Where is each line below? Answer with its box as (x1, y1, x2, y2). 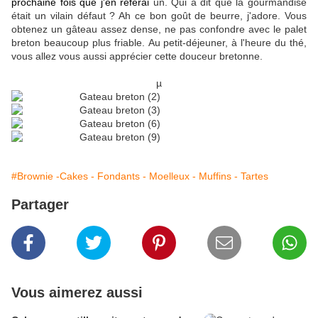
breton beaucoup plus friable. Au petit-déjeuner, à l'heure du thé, (11, 37, 307, 49)
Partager (11, 197, 69, 213)
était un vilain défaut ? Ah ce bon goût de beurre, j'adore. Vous (11, 10, 307, 22)
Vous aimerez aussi (11, 285, 143, 301)
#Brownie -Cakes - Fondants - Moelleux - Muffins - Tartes (11, 170, 268, 182)
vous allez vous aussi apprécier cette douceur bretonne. (11, 50, 263, 62)
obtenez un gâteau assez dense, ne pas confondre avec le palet (11, 23, 307, 35)
